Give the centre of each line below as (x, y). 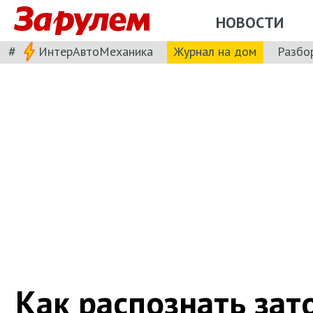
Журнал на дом (215, 51)
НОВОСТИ (250, 22)
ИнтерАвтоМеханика (96, 51)
